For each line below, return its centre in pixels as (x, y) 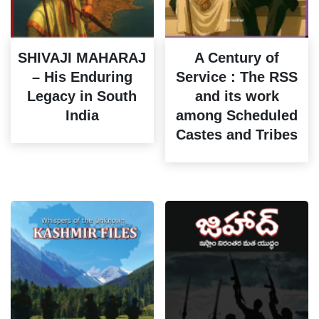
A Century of (237, 57)
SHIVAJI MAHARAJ (82, 57)
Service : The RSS (237, 77)
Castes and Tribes (237, 134)
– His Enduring (82, 77)
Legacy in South (82, 96)
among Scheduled (237, 115)
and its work (237, 96)
